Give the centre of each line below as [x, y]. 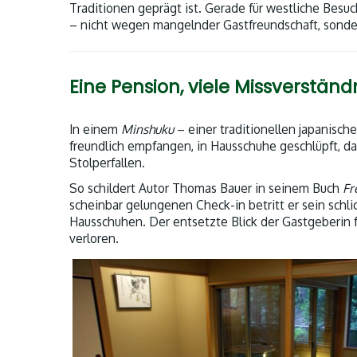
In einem [95, 129]
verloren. [94, 239]
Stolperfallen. [107, 163]
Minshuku [147, 129]
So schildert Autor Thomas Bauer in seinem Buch [206, 188]
